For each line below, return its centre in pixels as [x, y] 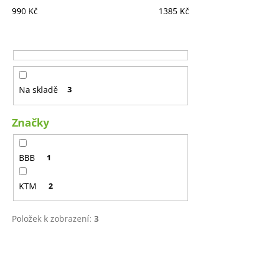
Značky [30, 122]
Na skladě [38, 90]
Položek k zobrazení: [53, 219]
